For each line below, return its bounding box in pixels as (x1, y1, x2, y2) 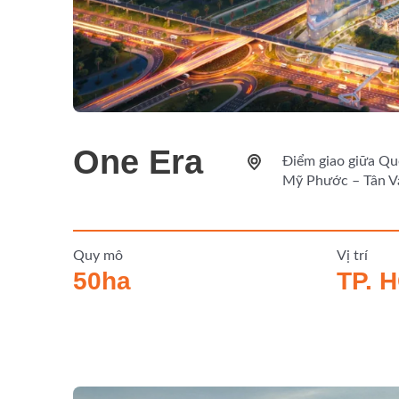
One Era (73, 143, 203, 181)
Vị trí (337, 248, 369, 263)
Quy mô (73, 248, 123, 263)
